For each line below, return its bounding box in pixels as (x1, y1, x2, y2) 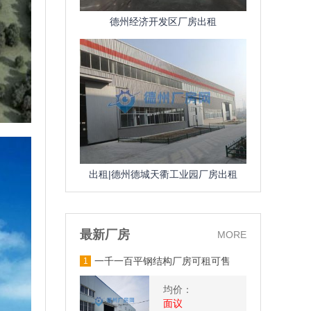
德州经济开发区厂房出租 (110, 16, 217, 27)
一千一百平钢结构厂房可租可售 (94, 255, 230, 267)
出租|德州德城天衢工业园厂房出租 (89, 169, 237, 180)
